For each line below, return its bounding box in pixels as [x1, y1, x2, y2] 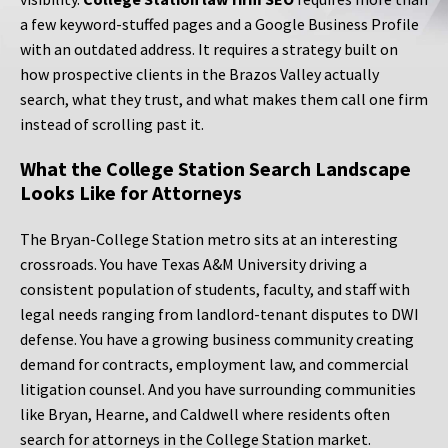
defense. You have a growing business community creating [20, 329, 414, 350]
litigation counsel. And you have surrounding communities [20, 379, 416, 400]
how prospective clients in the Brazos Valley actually [20, 64, 379, 85]
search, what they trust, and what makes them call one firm [20, 89, 428, 110]
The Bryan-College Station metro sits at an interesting [20, 229, 398, 250]
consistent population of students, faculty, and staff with [20, 279, 410, 300]
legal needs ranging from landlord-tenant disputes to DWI [20, 304, 419, 325]
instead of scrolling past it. [20, 114, 204, 135]
